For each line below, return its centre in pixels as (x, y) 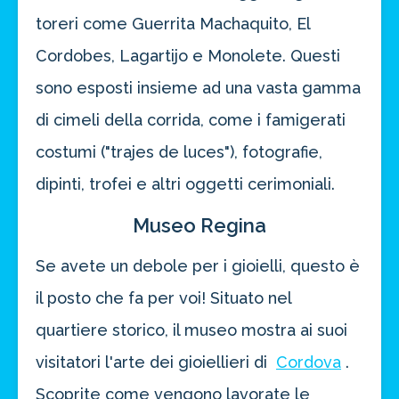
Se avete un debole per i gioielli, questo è (198, 266)
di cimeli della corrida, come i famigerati (191, 120)
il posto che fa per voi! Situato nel (163, 298)
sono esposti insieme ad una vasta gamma (198, 88)
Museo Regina (199, 226)
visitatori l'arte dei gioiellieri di (154, 362)
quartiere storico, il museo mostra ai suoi (191, 330)
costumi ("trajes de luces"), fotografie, (179, 152)
